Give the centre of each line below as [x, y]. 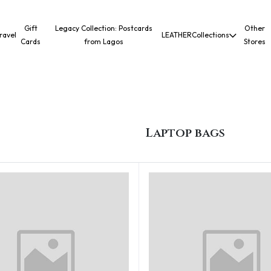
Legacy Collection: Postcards [103, 28]
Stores [254, 41]
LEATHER [177, 35]
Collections [211, 35]
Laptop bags [186, 133]
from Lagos [103, 41]
